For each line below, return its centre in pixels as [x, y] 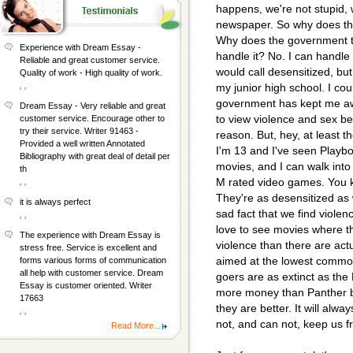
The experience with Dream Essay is [90, 235]
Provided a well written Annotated [82, 143]
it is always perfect [55, 202]
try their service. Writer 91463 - [79, 131]
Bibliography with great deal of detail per [95, 156]
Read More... [136, 325]
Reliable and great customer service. [90, 60]
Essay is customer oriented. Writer [86, 285]
